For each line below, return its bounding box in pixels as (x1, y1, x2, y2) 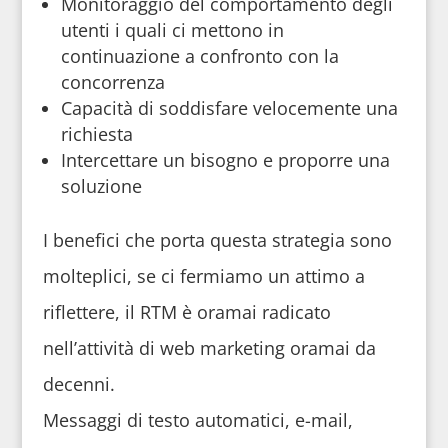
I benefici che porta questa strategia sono (42, 228, 392, 252)
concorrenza (60, 70, 165, 94)
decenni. (42, 372, 115, 396)
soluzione (60, 174, 142, 198)
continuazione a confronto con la (60, 44, 339, 68)
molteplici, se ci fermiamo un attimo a (42, 264, 365, 288)
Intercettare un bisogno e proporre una (60, 148, 390, 172)
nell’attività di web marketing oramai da (42, 336, 376, 360)
